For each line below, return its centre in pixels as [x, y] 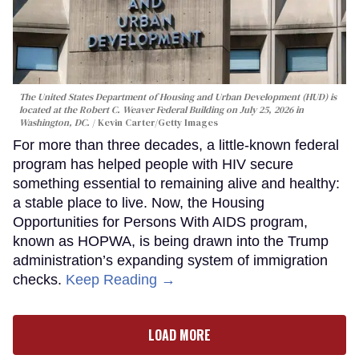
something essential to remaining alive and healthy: [176, 183]
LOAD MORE [179, 335]
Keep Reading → [121, 279]
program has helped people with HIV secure [153, 164]
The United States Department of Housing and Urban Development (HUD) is [178, 97]
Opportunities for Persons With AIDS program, [160, 222]
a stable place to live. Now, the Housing [139, 202]
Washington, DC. [56, 122]
